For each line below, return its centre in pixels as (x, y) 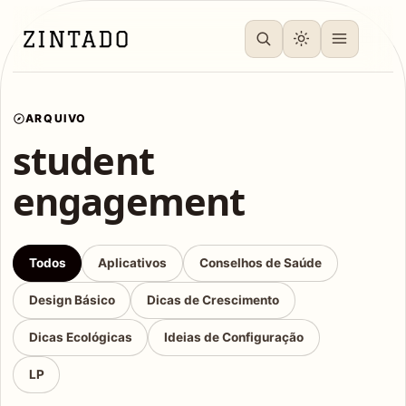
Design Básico (72, 300)
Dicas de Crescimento (213, 300)
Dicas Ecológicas (80, 337)
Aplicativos (133, 262)
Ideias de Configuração (234, 337)
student (83, 159)
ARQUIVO (56, 119)
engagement (129, 200)
